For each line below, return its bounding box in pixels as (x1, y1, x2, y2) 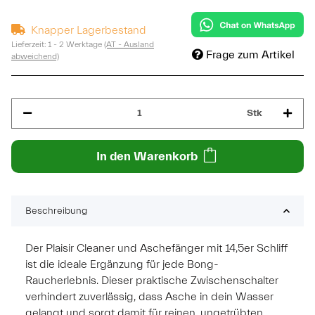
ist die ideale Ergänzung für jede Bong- (25, 257, 219, 271)
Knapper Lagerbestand (31, 23, 146, 37)
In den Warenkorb (96, 148, 198, 164)
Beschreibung (25, 205, 87, 217)
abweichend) (11, 51, 59, 61)
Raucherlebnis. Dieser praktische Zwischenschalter (25, 274, 278, 287)
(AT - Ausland (104, 39, 154, 49)
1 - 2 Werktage (48, 39, 104, 49)
